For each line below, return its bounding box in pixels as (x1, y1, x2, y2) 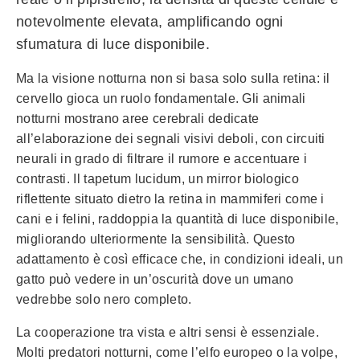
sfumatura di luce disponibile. (16, 36, 211, 53)
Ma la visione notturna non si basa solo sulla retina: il (16, 72, 330, 86)
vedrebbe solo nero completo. (16, 292, 192, 307)
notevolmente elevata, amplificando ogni (16, 14, 284, 31)
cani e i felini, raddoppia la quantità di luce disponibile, (16, 212, 339, 227)
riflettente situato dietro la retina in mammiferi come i (16, 192, 325, 207)
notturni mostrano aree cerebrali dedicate (16, 112, 260, 126)
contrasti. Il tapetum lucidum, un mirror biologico (16, 172, 299, 186)
